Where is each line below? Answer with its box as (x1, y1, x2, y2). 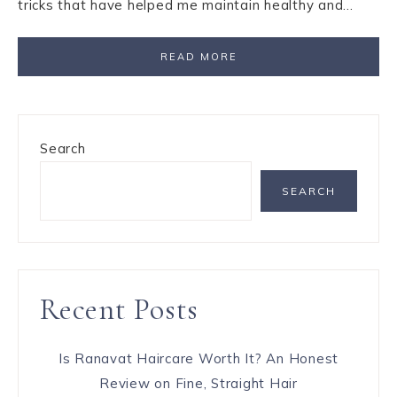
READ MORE (160, 51, 237, 64)
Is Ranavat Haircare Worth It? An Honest (58, 349, 339, 367)
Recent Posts (40, 291, 198, 328)
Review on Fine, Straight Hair (99, 374, 298, 392)
